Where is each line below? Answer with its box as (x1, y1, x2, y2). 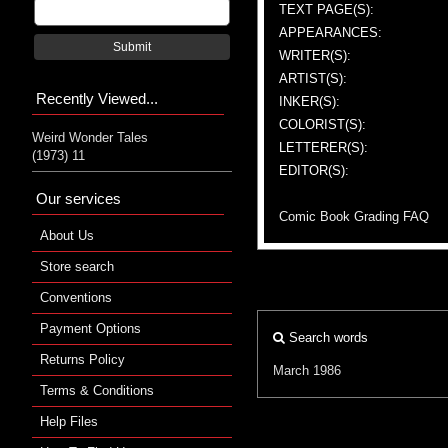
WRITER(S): (279, 47, 351, 63)
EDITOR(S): (279, 162, 349, 178)
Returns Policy (40, 351, 125, 367)
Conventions (40, 289, 112, 305)
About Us (40, 227, 94, 243)
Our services (36, 189, 121, 207)
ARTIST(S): (279, 70, 347, 86)
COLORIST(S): (279, 116, 366, 132)
